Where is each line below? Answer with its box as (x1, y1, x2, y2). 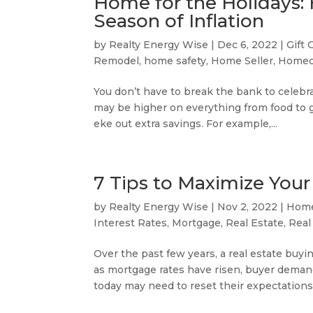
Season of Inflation (94, 10, 265, 32)
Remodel (94, 54, 140, 67)
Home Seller (211, 54, 274, 67)
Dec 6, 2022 (217, 38, 278, 51)
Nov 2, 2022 (217, 201, 278, 213)
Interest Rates (94, 217, 168, 229)
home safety (144, 54, 207, 67)
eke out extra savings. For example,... (94, 117, 278, 130)
